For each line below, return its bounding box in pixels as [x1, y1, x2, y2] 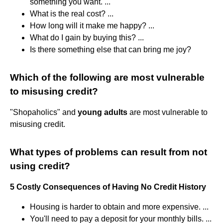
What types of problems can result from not [10, 146, 207, 157]
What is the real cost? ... [30, 9, 113, 18]
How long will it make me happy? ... [30, 21, 154, 30]
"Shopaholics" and [10, 108, 78, 116]
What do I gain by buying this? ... [30, 33, 144, 42]
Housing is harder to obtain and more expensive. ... [30, 202, 209, 211]
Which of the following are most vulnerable [10, 72, 205, 83]
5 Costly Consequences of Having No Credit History [10, 182, 206, 191]
